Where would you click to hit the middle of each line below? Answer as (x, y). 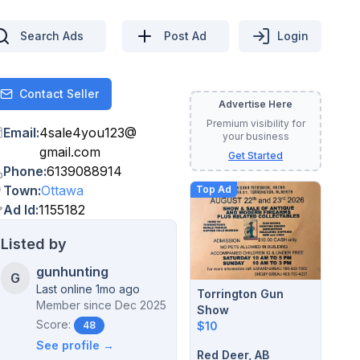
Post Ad (185, 35)
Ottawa (62, 190)
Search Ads (52, 35)
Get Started (256, 155)
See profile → (76, 345)
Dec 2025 (141, 305)
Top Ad (214, 189)
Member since (74, 305)
